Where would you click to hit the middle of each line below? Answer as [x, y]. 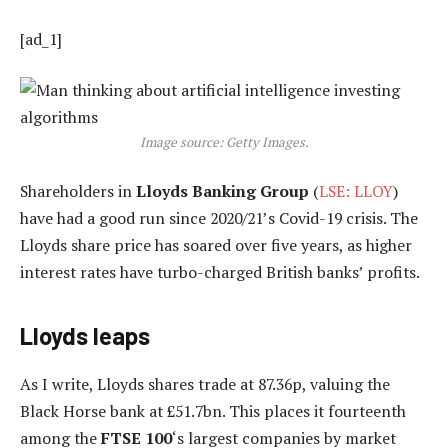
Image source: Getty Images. [224, 142]
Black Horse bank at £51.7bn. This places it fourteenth [213, 410]
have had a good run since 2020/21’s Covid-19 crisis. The [219, 217]
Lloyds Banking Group [222, 190]
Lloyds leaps [85, 336]
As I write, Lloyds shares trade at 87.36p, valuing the [205, 383]
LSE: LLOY [356, 190]
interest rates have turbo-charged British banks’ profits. [220, 271]
